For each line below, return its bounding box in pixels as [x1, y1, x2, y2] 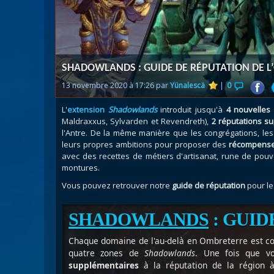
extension [67, 104, 108, 115]
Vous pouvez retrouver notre [62, 180, 172, 191]
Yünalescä [170, 80, 205, 91]
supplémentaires [68, 259, 139, 271]
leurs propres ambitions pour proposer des [62, 139, 226, 150]
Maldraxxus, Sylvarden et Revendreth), [62, 116, 212, 127]
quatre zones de [68, 247, 145, 259]
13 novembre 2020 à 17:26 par [62, 80, 170, 91]
